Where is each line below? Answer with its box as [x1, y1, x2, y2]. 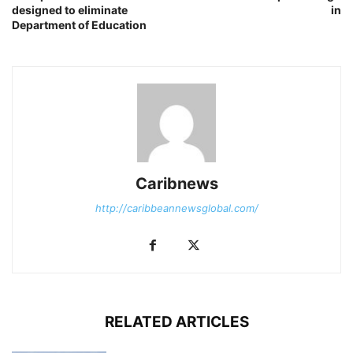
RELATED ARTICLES [104, 312, 249, 331]
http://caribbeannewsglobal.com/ [95, 201, 258, 214]
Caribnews [135, 173, 218, 193]
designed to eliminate [12, 2, 128, 17]
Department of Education [12, 17, 147, 32]
